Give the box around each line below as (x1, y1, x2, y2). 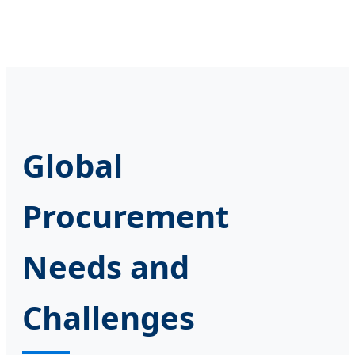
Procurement (22, 193, 229, 238)
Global (22, 143, 123, 187)
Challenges (22, 295, 195, 339)
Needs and (22, 244, 189, 288)
